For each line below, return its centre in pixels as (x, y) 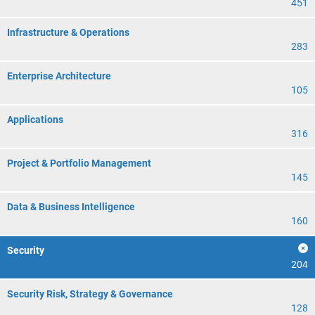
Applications (35, 120)
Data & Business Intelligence (71, 207)
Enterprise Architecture (59, 76)
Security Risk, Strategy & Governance (90, 294)
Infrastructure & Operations (68, 32)
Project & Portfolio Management (79, 163)
